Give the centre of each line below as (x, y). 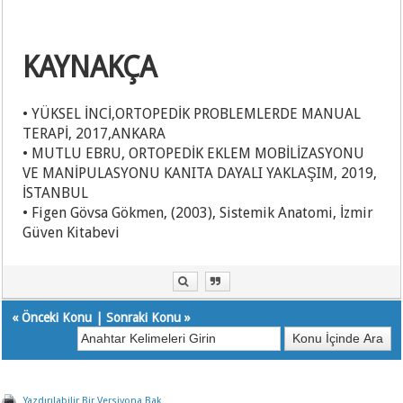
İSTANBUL (56, 193)
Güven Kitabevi (72, 233)
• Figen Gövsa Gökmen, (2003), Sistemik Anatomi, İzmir (198, 213)
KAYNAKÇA (90, 68)
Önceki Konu (57, 318)
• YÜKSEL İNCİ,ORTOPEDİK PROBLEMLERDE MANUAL (192, 114)
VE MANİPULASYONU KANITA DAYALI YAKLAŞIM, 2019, (200, 174)
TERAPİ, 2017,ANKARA (94, 134)
